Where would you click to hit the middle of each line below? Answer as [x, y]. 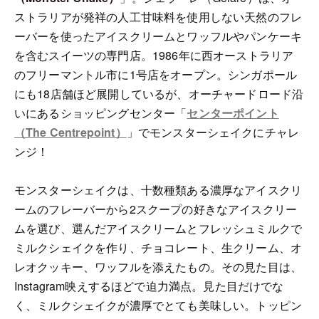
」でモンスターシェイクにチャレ [213, 132]
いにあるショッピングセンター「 [101, 113]
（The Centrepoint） [70, 132]
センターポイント [233, 113]
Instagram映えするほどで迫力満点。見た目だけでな [149, 286]
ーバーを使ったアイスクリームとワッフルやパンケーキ [158, 36]
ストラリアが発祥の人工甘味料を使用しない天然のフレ [158, 16]
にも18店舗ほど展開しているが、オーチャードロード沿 [159, 93]
